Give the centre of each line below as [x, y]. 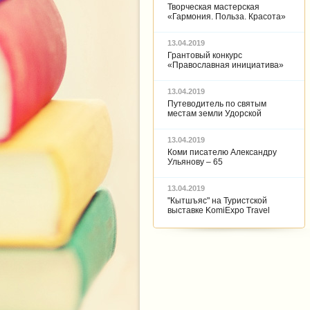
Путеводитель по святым [217, 104]
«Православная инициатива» [226, 65]
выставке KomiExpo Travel [219, 210]
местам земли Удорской [215, 113]
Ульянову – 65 [195, 162]
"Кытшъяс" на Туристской [217, 201]
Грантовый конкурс [205, 55]
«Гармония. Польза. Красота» [227, 17]
